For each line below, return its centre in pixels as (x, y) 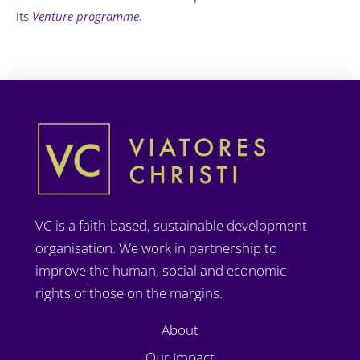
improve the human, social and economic (161, 271)
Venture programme (86, 16)
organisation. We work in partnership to (157, 248)
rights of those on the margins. (129, 293)
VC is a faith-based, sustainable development (172, 226)
